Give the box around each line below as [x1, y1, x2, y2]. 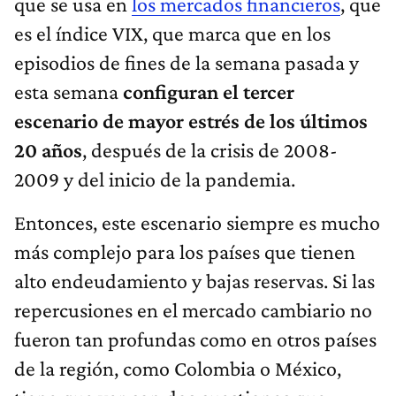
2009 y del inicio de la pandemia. [14, 166, 295, 191]
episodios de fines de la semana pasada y [14, 49, 359, 74]
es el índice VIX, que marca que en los [14, 20, 331, 45]
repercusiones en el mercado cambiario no [14, 297, 372, 322]
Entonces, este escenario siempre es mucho [14, 209, 380, 234]
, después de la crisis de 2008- [82, 137, 338, 162]
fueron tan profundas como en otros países [14, 326, 377, 351]
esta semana [14, 79, 123, 103]
